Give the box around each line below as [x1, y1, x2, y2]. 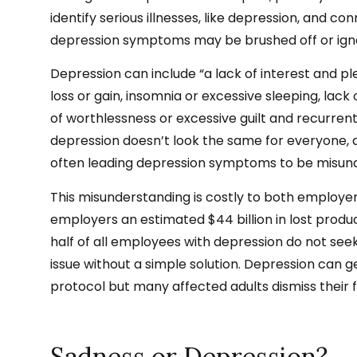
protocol [50, 277, 105, 296]
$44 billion [208, 210, 273, 229]
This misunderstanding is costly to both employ [50, 187, 345, 206]
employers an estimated [50, 210, 208, 229]
